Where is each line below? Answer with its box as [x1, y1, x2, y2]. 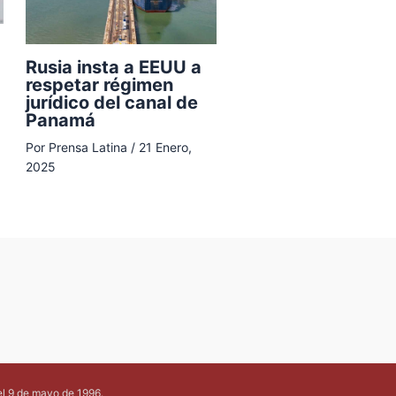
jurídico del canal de [26, 92, 198, 113]
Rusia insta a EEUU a [26, 57, 202, 78]
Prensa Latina [49, 140, 131, 155]
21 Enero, [139, 140, 192, 155]
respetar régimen [26, 74, 173, 95]
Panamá [26, 110, 95, 131]
